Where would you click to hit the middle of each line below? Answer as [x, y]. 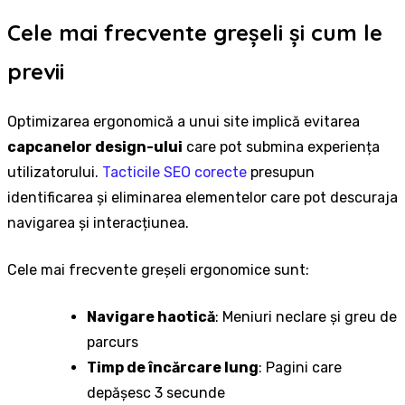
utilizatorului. [55, 173]
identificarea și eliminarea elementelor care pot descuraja [202, 198]
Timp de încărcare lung [173, 368]
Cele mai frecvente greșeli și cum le [195, 33]
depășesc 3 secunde [156, 393]
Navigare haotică [151, 317]
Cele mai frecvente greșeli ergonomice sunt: [158, 270]
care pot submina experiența [281, 147]
